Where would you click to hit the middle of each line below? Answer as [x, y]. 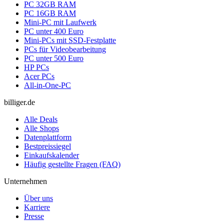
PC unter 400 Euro [54, 31]
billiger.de [19, 102]
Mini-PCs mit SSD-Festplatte [70, 40]
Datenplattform [48, 137]
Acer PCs [39, 76]
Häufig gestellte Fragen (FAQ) [72, 164]
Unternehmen [25, 181]
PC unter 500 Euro [54, 58]
